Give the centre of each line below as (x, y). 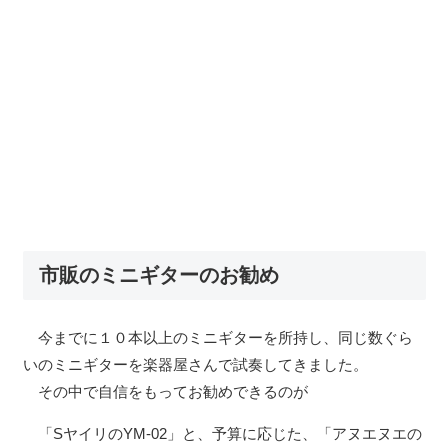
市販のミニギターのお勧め (158, 275)
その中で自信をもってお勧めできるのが (165, 391)
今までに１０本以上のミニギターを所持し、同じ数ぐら (217, 337)
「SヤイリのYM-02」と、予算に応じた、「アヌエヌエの (222, 433)
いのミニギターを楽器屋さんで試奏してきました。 (195, 364)
